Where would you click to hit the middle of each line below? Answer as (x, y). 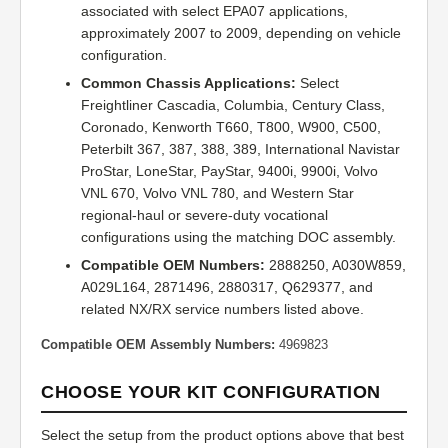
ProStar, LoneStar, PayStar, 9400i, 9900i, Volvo (229, 171)
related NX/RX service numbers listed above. (222, 309)
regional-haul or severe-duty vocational (204, 215)
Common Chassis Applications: (188, 83)
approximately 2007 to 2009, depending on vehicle (241, 33)
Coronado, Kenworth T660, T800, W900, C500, (231, 127)
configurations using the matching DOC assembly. (238, 237)
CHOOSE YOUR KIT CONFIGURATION (211, 392)
